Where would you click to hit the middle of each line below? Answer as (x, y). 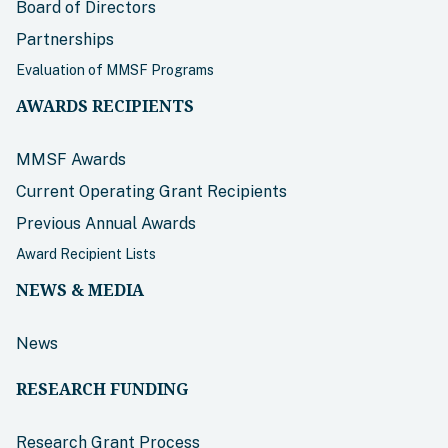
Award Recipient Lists (86, 253)
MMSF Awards (71, 159)
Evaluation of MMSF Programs (115, 69)
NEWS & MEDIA (80, 289)
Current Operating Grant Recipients (151, 191)
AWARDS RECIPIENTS (105, 105)
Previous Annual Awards (106, 223)
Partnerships (65, 39)
